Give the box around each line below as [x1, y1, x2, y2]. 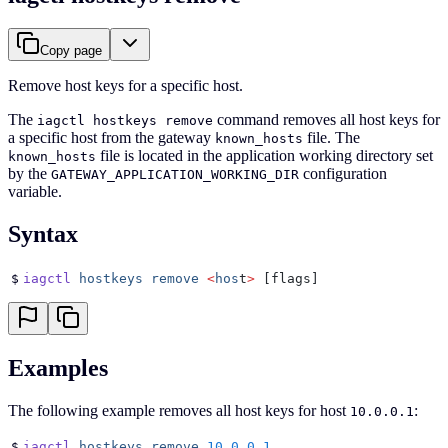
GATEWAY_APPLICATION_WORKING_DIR [51, 167, 299, 183]
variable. [8, 183, 62, 201]
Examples [8, 355, 108, 382]
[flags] [255, 271, 319, 287]
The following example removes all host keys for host [8, 402, 350, 420]
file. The [303, 129, 360, 147]
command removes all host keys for [213, 111, 440, 129]
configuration [299, 165, 387, 183]
